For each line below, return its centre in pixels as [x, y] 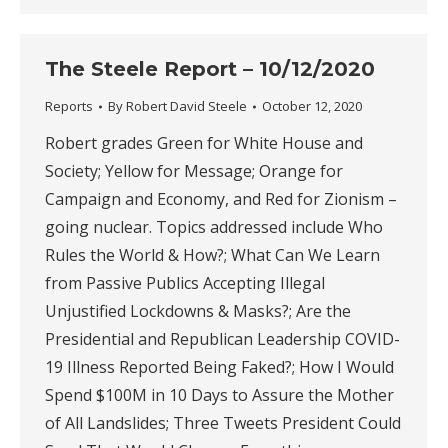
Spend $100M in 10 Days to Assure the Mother [219, 395]
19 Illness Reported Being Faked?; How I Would [219, 367]
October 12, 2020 [312, 106]
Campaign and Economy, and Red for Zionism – [221, 199]
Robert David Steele [186, 106]
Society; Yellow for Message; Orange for [194, 171]
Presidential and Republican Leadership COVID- [222, 339]
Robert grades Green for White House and [204, 143]
